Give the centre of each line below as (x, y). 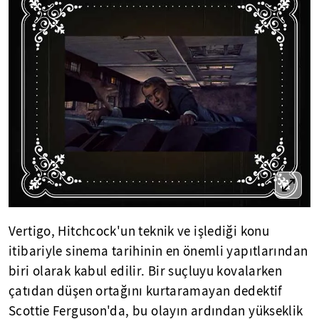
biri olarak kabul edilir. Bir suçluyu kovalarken (146, 272)
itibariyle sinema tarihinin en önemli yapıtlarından (158, 252)
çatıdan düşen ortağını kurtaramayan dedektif (146, 292)
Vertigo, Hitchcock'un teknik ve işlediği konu (139, 232)
